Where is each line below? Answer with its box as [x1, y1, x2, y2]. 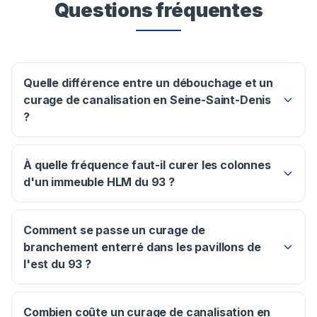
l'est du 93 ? [23, 257, 91, 272]
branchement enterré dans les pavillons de [23, 240, 261, 255]
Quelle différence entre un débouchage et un [23, 76, 274, 91]
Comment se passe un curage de [23, 223, 205, 238]
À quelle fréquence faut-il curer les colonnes [23, 158, 271, 173]
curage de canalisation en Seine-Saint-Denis [23, 93, 272, 108]
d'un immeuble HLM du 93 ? [23, 175, 175, 190]
